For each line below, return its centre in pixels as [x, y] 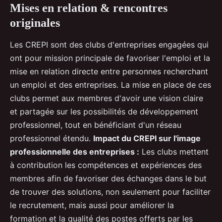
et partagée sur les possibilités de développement [104, 112]
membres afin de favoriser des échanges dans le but [108, 179]
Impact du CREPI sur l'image [147, 139]
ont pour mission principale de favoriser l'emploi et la [110, 58]
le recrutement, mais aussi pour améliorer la [92, 205]
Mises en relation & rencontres [89, 8]
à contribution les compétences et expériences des [106, 165]
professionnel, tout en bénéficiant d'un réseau [96, 125]
